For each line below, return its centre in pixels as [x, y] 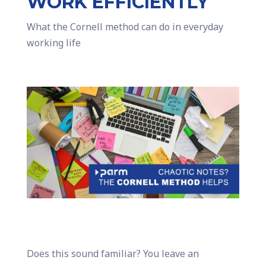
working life [53, 43]
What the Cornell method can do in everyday [125, 27]
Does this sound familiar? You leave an [113, 254]
